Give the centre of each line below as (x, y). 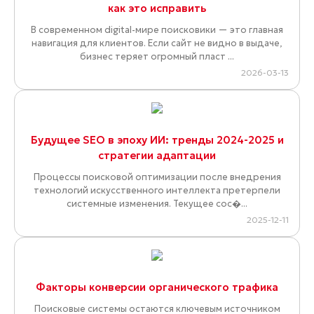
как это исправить (157, 8)
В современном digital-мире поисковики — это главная (157, 30)
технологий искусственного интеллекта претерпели (157, 191)
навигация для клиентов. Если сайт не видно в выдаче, (157, 43)
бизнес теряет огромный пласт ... (157, 57)
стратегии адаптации (157, 156)
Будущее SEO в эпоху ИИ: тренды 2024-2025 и (157, 140)
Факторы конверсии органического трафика (157, 287)
